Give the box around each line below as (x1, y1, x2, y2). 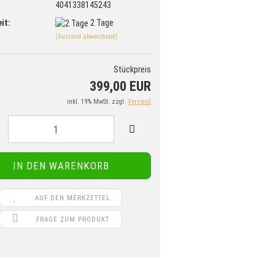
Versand (128, 98, 151, 106)
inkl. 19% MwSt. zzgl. (67, 98, 128, 106)
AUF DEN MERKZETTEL (35, 194, 110, 203)
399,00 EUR (90, 79, 151, 95)
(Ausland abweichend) (55, 32, 118, 41)
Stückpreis (114, 64, 151, 75)
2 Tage (90, 17, 114, 28)
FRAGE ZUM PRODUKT (36, 215, 109, 224)
